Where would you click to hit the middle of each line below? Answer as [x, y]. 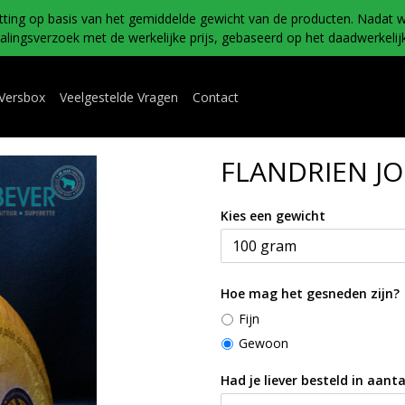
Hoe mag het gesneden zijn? [310, 293]
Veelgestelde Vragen [119, 97]
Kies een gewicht [301, 216]
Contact [216, 97]
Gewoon [264, 343]
